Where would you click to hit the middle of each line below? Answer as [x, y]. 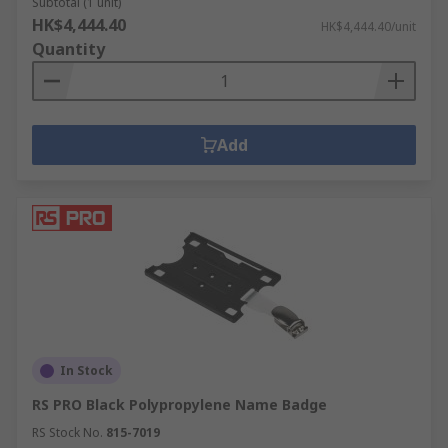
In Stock [86, 370]
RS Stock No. [67, 432]
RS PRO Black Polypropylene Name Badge [179, 404]
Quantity [68, 49]
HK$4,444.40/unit [368, 26]
